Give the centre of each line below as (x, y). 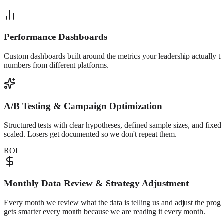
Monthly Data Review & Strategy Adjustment (96, 184)
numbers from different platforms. (56, 65)
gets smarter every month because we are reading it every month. (105, 211)
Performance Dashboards (55, 37)
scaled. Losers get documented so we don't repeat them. (90, 134)
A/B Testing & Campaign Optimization (83, 106)
